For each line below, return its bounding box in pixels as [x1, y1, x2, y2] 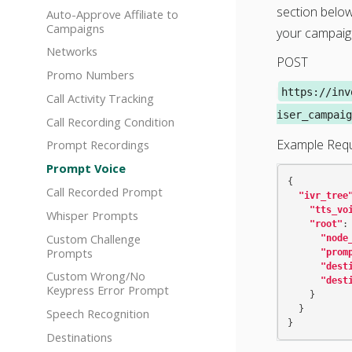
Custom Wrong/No [46, 268, 145, 284]
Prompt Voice [46, 160, 126, 177]
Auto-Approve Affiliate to [46, 5, 178, 22]
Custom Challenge [46, 230, 141, 247]
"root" [309, 218, 343, 229]
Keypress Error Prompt [46, 282, 169, 299]
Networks [46, 43, 97, 60]
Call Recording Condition [46, 113, 174, 130]
